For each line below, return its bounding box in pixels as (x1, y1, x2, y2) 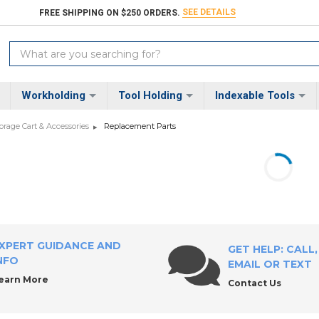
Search (9, 42, 44, 56)
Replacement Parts (104, 121, 176, 132)
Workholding (21, 89, 85, 103)
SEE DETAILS (182, 7, 236, 18)
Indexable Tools (214, 89, 295, 103)
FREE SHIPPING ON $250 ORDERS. (39, 7, 181, 18)
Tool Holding (117, 89, 182, 103)
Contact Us (227, 278, 281, 289)
